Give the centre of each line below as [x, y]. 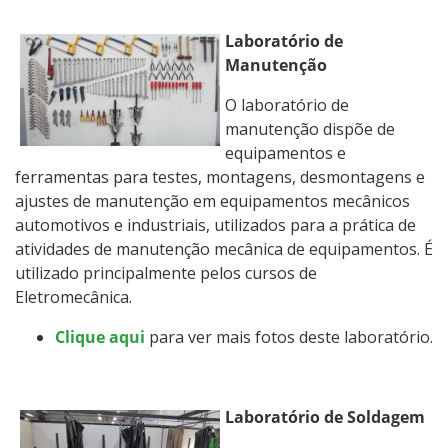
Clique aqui [100, 336]
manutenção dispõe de [310, 128]
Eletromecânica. [73, 296]
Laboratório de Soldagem [325, 416]
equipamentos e [285, 152]
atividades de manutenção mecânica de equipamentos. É [224, 248]
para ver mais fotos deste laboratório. [289, 336]
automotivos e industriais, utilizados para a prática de [215, 224]
